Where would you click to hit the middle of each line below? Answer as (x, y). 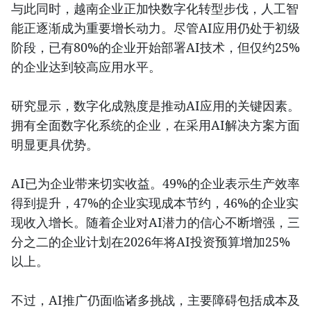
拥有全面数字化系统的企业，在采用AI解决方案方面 (155, 125)
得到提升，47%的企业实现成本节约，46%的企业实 (155, 203)
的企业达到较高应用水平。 (86, 67)
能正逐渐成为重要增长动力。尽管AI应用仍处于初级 (155, 28)
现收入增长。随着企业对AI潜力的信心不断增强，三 (155, 222)
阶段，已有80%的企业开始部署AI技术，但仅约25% (155, 48)
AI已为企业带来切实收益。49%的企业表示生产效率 (155, 184)
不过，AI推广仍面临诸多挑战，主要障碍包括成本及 (155, 300)
